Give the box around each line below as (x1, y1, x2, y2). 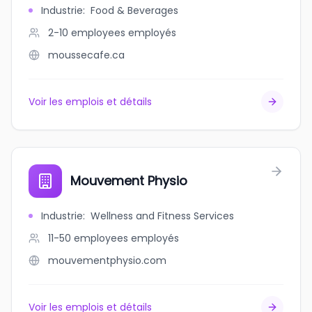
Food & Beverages (91, 3, 178, 17)
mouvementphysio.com (48, 253, 166, 267)
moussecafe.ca (48, 48, 125, 62)
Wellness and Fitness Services (91, 209, 234, 223)
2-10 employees (48, 26, 125, 40)
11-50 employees (48, 231, 128, 245)
